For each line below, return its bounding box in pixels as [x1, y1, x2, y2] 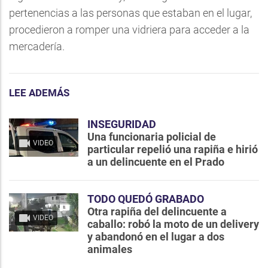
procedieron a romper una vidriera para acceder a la [9, 23, 249, 36]
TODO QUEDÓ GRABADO [87, 193, 204, 206]
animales [87, 243, 132, 256]
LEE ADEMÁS [9, 87, 69, 99]
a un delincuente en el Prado [87, 156, 224, 169]
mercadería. [9, 40, 65, 53]
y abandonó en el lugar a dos [87, 230, 224, 243]
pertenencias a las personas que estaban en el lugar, [9, 7, 252, 20]
